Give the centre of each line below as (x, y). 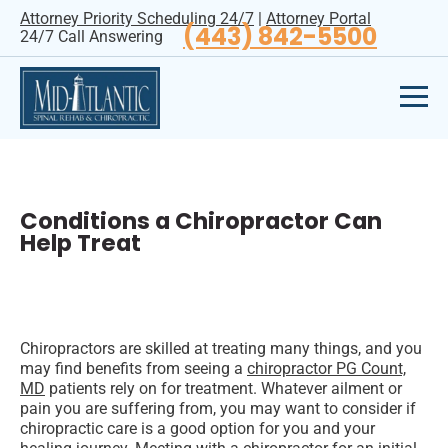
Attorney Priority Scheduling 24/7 (137, 18)
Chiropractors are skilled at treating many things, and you (221, 349)
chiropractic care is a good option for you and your (197, 429)
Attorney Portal (318, 18)
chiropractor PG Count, (326, 369)
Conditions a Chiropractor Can (201, 221)
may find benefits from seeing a (133, 369)
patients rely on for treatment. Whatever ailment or (223, 389)
